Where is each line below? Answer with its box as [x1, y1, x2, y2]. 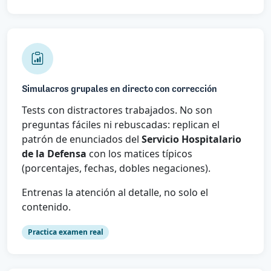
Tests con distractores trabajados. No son [22, 103, 212, 117]
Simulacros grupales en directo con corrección [22, 84, 217, 94]
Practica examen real [27, 226, 103, 237]
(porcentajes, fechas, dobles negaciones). [22, 161, 211, 175]
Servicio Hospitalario [142, 132, 241, 146]
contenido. [22, 200, 71, 214]
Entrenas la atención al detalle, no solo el [22, 185, 208, 199]
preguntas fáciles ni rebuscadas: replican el [22, 117, 220, 131]
